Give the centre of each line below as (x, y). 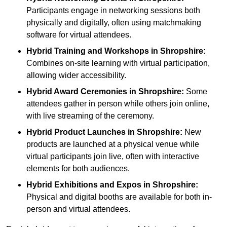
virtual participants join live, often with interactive (113, 157)
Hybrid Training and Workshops (88, 51)
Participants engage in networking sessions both (113, 11)
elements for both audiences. (78, 169)
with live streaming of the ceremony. (90, 116)
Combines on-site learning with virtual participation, (118, 63)
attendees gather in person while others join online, (118, 104)
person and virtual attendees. (78, 209)
